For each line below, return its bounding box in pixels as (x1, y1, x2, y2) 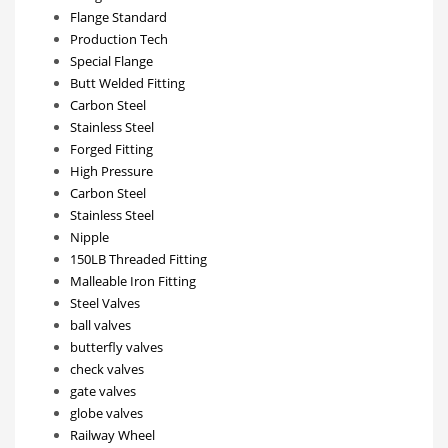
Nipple (70, 228, 109, 247)
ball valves (70, 316, 131, 335)
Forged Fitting (70, 140, 153, 159)
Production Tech (70, 30, 168, 49)
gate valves (70, 382, 136, 401)
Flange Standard (70, 8, 167, 27)
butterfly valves (70, 338, 163, 357)
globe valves (70, 404, 143, 423)
